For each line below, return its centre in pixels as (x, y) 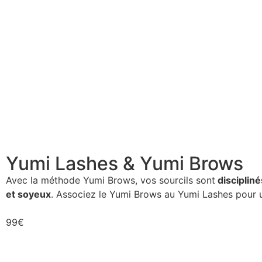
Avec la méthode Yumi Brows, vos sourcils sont (111, 180)
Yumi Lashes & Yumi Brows (125, 163)
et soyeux (28, 194)
